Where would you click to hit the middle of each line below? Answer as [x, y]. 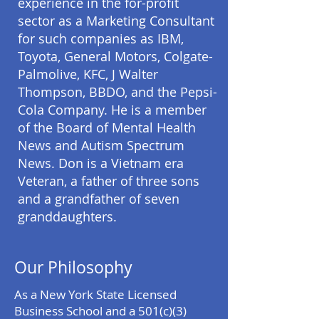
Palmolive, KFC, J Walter [88, 74]
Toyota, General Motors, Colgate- [115, 56]
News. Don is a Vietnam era [101, 163]
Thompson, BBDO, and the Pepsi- [117, 92]
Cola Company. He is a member [112, 110]
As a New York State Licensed [95, 294]
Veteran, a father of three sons [109, 181]
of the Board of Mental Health [107, 127]
